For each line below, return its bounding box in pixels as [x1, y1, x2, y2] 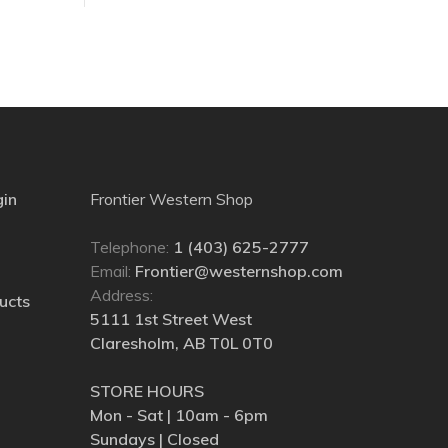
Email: [90, 260, 135, 281]
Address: [90, 284, 153, 305]
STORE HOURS [90, 380, 204, 401]
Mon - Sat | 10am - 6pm [90, 404, 268, 425]
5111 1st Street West [90, 308, 252, 329]
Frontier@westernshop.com [135, 260, 343, 281]
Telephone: [90, 236, 173, 257]
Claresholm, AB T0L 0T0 [90, 332, 273, 353]
